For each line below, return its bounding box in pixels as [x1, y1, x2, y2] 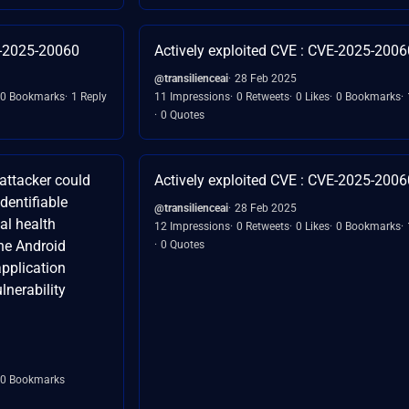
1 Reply [71, 89, 107, 103]
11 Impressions [154, 89, 230, 103]
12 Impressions [154, 219, 230, 233]
